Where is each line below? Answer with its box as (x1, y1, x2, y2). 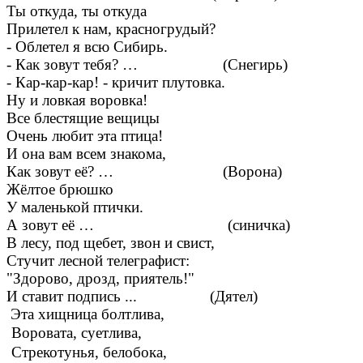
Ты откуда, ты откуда (6, 2, 147, 20)
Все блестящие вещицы (6, 109, 160, 127)
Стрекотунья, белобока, (7, 344, 168, 361)
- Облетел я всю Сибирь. (6, 38, 168, 56)
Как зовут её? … (6, 163, 223, 181)
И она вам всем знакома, (6, 145, 166, 163)
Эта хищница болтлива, (11, 305, 164, 323)
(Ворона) (223, 163, 282, 181)
